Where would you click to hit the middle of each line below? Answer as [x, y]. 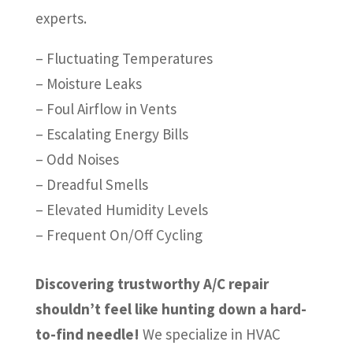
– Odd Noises [77, 160]
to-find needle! [87, 334]
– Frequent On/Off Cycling [119, 235]
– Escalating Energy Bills [111, 134]
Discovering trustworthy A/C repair [152, 284]
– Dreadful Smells [91, 185]
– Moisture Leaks [88, 84]
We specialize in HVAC [210, 334]
